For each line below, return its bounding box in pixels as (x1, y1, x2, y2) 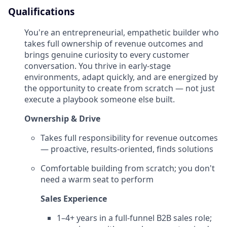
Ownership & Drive (24, 112, 100, 124)
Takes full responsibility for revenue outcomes (41, 132, 218, 143)
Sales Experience (41, 193, 107, 204)
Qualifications (8, 5, 74, 18)
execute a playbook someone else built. (24, 93, 175, 105)
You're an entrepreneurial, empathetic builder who (24, 26, 219, 38)
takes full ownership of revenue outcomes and (24, 37, 203, 49)
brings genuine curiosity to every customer (24, 49, 190, 60)
